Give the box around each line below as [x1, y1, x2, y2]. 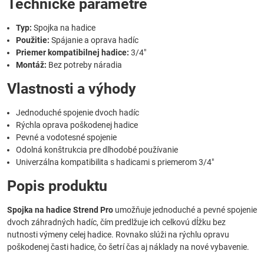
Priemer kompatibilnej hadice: [16, 48, 129, 58]
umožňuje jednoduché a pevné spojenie [113, 205, 257, 215]
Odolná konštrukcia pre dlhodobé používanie [16, 145, 178, 155]
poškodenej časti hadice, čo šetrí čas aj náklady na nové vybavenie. [7, 242, 249, 252]
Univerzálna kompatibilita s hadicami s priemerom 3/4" [16, 157, 214, 167]
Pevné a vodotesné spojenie [16, 133, 117, 143]
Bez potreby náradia [47, 60, 122, 70]
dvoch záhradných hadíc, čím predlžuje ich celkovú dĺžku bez [7, 217, 226, 227]
